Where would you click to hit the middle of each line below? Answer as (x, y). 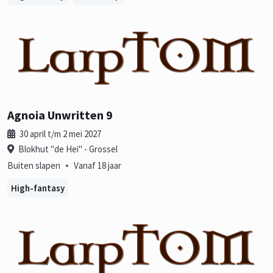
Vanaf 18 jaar (97, 165)
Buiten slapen (34, 165)
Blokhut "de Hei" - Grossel (67, 149)
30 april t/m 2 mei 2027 (59, 133)
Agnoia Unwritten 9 (60, 115)
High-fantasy (38, 188)
